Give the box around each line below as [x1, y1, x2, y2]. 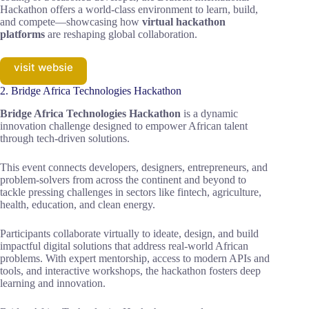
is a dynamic [181, 107, 238, 119]
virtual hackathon [142, 15, 226, 28]
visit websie [14, 60, 73, 74]
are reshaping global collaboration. [45, 28, 197, 40]
